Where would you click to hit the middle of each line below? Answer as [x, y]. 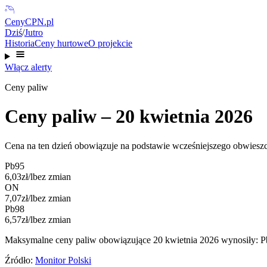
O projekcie [110, 43]
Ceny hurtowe [61, 43]
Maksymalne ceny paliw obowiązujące [79, 240]
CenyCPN [24, 22]
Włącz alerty [28, 67]
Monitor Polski [63, 260]
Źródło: [19, 260]
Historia [20, 43]
